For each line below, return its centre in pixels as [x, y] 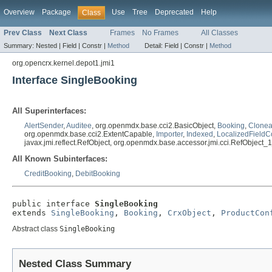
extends [32, 212]
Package [56, 12]
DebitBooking [98, 174]
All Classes [219, 33]
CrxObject [189, 212]
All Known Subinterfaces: [60, 159]
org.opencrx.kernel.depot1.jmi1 [63, 63]
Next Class [68, 33]
